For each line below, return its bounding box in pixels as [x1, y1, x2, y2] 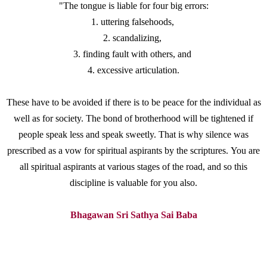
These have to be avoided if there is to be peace [6, 97, 187, 108]
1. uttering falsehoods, [91, 17, 176, 27]
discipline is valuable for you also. [70, 178, 197, 188]
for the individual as [186, 97, 261, 108]
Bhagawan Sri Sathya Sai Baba [70, 210, 197, 221]
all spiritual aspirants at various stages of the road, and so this [20, 162, 247, 172]
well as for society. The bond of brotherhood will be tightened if [14, 113, 253, 124]
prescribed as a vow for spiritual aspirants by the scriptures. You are [7, 145, 260, 156]
